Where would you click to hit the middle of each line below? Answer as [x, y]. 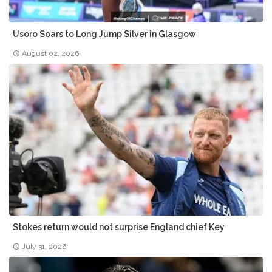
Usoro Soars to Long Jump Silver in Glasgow [104, 34]
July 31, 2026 [44, 246]
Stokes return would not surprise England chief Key [119, 227]
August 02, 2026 [50, 53]
